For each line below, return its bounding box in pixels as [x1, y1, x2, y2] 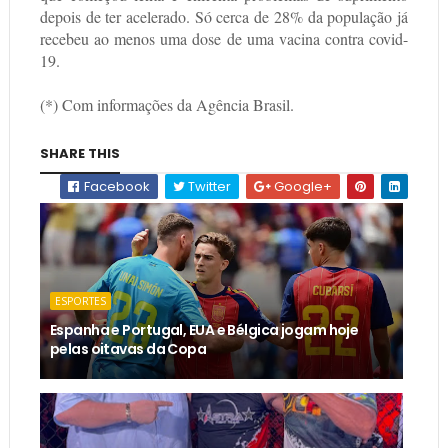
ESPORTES [54, 294, 106, 309]
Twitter [185, 177, 232, 197]
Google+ [271, 177, 333, 197]
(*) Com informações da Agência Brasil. [39, 94, 294, 116]
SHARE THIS [39, 144, 120, 164]
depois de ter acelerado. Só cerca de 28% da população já [39, 6, 409, 28]
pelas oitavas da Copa [49, 339, 207, 360]
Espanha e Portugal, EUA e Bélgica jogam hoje [49, 320, 359, 341]
